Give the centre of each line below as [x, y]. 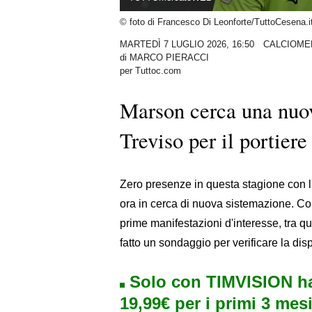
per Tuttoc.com [150, 71]
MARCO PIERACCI [169, 58]
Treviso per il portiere [213, 140]
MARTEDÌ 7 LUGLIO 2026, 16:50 [187, 45]
